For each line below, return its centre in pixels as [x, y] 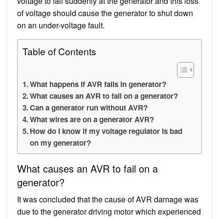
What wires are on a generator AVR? [92, 119]
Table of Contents [59, 51]
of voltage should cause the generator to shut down [105, 13]
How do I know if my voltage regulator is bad [106, 131]
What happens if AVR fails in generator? [98, 84]
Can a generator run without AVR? [89, 107]
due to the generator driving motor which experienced [109, 211]
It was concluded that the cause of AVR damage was [108, 199]
